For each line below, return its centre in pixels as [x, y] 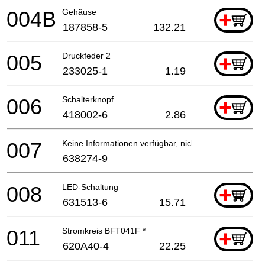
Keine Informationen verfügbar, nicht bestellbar [150, 143]
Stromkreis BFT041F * [104, 230]
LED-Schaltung [90, 187]
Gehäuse [79, 12]
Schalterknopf [88, 99]
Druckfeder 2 [86, 55]
